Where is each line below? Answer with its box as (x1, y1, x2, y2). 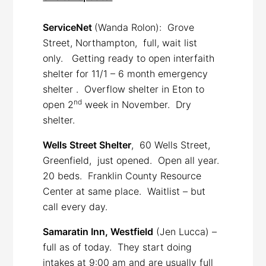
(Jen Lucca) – (153, 225, 217, 237)
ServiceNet (43, 21, 95, 33)
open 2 (43, 98, 74, 110)
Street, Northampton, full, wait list (43, 36, 198, 49)
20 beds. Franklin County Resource (43, 169, 202, 182)
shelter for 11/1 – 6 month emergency (43, 67, 208, 80)
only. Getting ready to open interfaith (43, 52, 215, 64)
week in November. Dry (82, 98, 192, 110)
